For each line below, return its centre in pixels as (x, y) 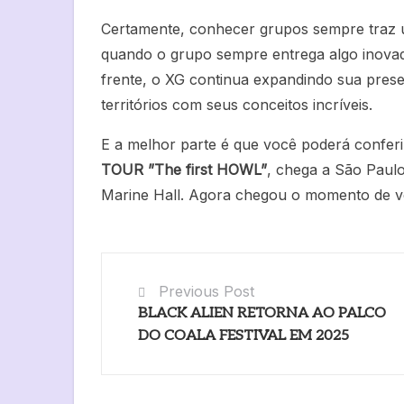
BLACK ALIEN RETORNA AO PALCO (262, 314)
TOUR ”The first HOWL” (184, 170)
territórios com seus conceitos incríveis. (237, 105)
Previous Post (207, 292)
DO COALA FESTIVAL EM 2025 (243, 336)
